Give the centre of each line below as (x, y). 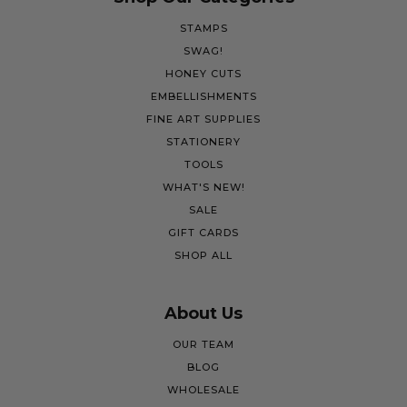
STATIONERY (203, 142)
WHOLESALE (203, 390)
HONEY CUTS (203, 74)
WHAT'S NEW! (203, 187)
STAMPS (203, 28)
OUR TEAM (203, 344)
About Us (203, 313)
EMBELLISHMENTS (203, 96)
